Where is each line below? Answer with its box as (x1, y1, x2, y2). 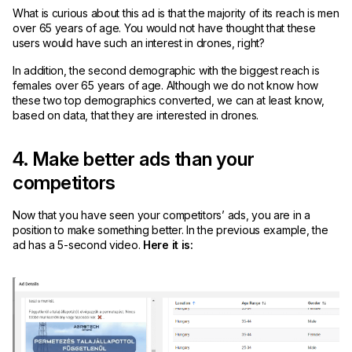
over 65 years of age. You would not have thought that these (13, 20, 316, 35)
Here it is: (143, 237, 193, 251)
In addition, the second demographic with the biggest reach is (13, 63, 320, 77)
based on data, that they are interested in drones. (13, 108, 265, 122)
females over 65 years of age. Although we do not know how (13, 78, 319, 92)
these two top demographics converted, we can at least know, (13, 93, 324, 107)
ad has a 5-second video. (13, 237, 144, 251)
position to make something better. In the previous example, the (13, 222, 328, 236)
